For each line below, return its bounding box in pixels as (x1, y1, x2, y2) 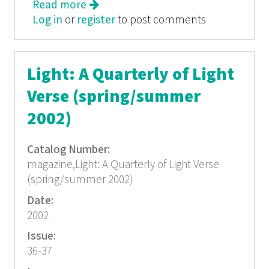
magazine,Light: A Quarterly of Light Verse (26, 157, 219, 173)
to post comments (115, 12, 207, 28)
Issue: (26, 229, 58, 244)
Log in (32, 12, 63, 28)
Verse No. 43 (86, 12, 148, 28)
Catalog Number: (26, 142, 112, 158)
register (77, 12, 116, 28)
